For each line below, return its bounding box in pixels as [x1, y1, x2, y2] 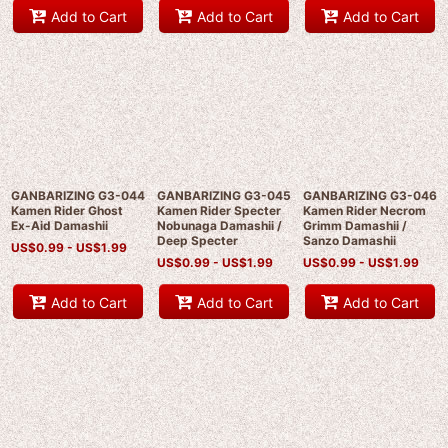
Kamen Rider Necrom [302, 203, 426, 219]
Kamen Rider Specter [156, 203, 281, 219]
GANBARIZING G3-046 [302, 188, 437, 204]
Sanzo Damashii [302, 233, 396, 249]
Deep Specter [156, 233, 238, 249]
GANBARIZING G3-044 [11, 188, 145, 204]
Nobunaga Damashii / [156, 218, 282, 234]
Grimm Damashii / [302, 218, 407, 234]
